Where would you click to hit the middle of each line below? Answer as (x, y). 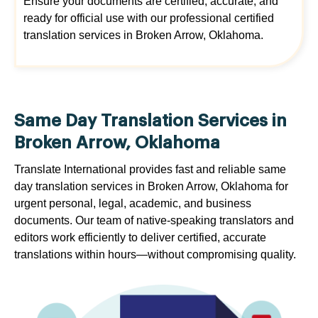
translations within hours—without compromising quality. (155, 255)
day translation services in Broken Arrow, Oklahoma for (151, 187)
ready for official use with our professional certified (149, 18)
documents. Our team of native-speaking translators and (154, 221)
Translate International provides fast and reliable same (150, 170)
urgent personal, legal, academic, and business (133, 204)
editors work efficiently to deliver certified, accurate (140, 238)
